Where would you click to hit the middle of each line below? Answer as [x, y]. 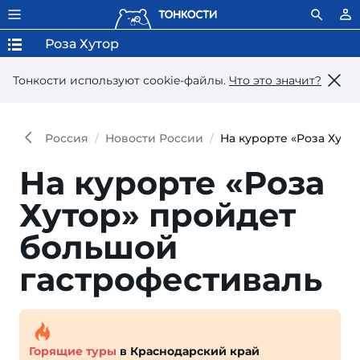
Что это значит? [275, 80]
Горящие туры [73, 351]
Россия [67, 138]
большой [98, 247]
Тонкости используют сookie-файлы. [121, 80]
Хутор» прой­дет [157, 215]
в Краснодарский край [188, 351]
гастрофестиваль [171, 279]
